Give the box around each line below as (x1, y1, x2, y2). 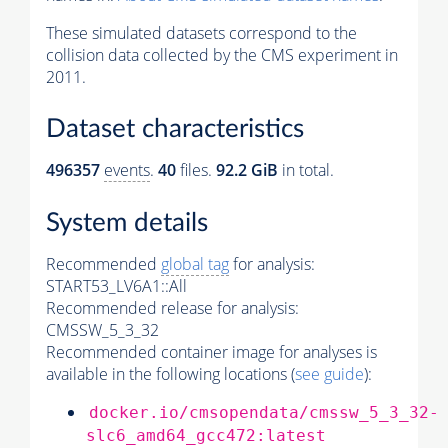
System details (46, 209, 208, 236)
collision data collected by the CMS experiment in (46, 43, 398, 66)
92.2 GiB (216, 159, 278, 182)
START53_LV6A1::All (46, 274, 187, 297)
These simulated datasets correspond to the (46, 21, 357, 44)
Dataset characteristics (46, 116, 304, 143)
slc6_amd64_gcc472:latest (86, 425, 326, 445)
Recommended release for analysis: (46, 296, 299, 319)
